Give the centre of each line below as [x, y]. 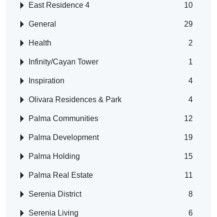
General [42, 24]
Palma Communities [63, 119]
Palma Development [64, 138]
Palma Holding [54, 156]
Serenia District [55, 194]
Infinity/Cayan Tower [63, 62]
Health [40, 43]
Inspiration [46, 81]
